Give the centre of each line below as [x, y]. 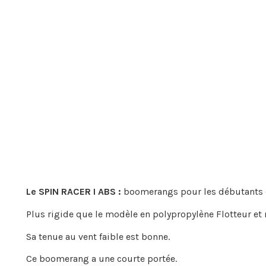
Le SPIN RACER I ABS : [74, 192]
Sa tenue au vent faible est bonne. [98, 236]
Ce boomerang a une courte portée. [102, 259]
